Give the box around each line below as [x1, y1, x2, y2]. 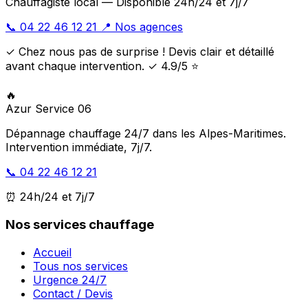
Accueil [33, 245, 71, 259]
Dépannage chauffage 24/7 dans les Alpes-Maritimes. [5, 126, 286, 141]
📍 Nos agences [100, 20, 183, 34]
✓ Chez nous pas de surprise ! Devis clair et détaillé [5, 45, 274, 59]
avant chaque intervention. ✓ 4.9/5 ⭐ [5, 59, 199, 74]
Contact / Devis [33, 286, 113, 300]
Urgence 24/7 [33, 272, 107, 287]
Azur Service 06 [5, 102, 91, 116]
